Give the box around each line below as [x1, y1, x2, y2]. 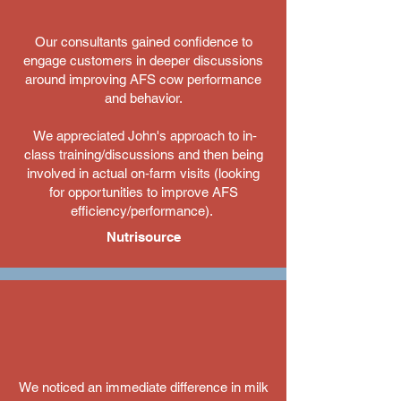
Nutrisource [106, 229, 181, 244]
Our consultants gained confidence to [34, 34, 252, 49]
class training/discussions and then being [23, 147, 263, 162]
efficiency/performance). [70, 203, 217, 218]
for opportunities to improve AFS [48, 184, 238, 200]
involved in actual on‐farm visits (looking [27, 166, 260, 181]
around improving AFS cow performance [25, 72, 261, 87]
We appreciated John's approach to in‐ [30, 128, 257, 143]
